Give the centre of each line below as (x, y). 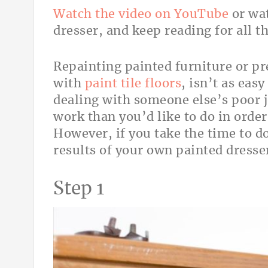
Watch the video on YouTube (141, 14)
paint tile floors (133, 83)
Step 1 (79, 189)
